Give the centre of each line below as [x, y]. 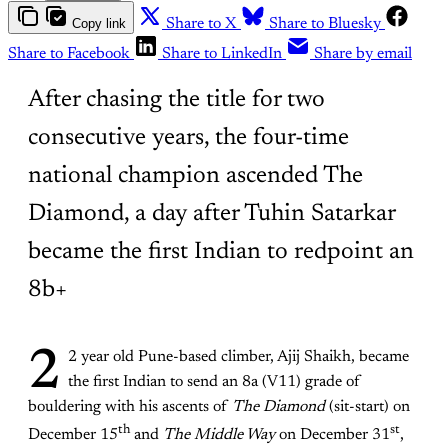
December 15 [73, 435]
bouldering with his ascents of [130, 407]
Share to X [201, 23]
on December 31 [332, 435]
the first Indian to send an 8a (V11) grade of [214, 382]
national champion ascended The [195, 176]
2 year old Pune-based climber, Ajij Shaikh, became [238, 357]
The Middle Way [219, 435]
